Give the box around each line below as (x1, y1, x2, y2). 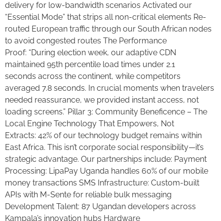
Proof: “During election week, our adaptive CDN (5, 48, 176, 58)
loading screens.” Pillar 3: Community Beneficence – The (5, 107, 207, 117)
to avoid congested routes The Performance (5, 36, 167, 46)
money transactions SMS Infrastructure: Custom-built (5, 178, 199, 188)
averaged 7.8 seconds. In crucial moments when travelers (5, 83, 214, 93)
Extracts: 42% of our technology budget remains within (5, 131, 202, 141)
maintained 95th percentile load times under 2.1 (5, 60, 175, 70)
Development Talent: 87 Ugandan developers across (5, 202, 196, 212)
